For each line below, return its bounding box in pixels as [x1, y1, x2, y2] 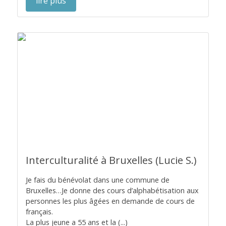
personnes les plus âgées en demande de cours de [26, 196, 195, 206]
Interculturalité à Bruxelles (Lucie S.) [26, 153, 197, 167]
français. [26, 207, 53, 216]
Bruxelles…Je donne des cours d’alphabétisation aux [26, 186, 199, 195]
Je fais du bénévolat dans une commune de [26, 175, 169, 185]
